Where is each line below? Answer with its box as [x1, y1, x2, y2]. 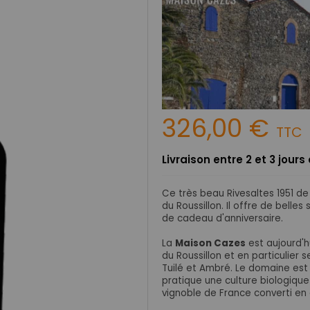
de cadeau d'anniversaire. [162, 211, 283, 225]
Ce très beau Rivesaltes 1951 [162, 186, 296, 200]
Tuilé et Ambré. [162, 261, 235, 275]
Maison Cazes [175, 236, 246, 250]
